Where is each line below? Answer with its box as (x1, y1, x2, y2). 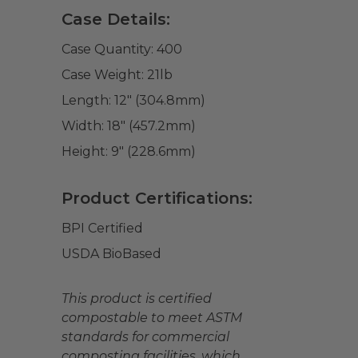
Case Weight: (62, 67, 144, 82)
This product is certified (62, 291, 212, 306)
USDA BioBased (62, 246, 161, 261)
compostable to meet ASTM (62, 310, 242, 325)
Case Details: (62, 10, 170, 29)
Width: (62, 118, 104, 133)
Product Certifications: (62, 189, 253, 208)
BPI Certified (62, 221, 143, 236)
